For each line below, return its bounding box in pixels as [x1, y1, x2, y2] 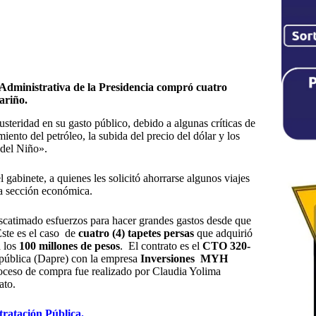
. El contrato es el [120, 240, 202, 253]
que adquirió [194, 227, 253, 240]
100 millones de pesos [19, 240, 120, 253]
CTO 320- [202, 240, 250, 253]
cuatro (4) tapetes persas [78, 227, 194, 240]
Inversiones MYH [138, 253, 228, 265]
